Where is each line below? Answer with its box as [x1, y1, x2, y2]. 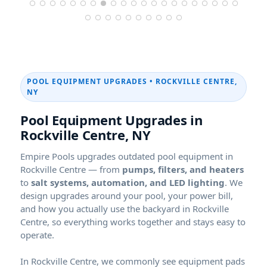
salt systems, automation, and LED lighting [31, 176, 225, 188]
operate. [20, 228, 54, 241]
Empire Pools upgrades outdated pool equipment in [20, 150, 233, 162]
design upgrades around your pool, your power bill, [20, 189, 233, 201]
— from [86, 163, 122, 175]
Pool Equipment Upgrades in [20, 110, 203, 129]
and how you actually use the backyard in [20, 202, 193, 215]
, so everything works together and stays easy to [47, 215, 246, 228]
